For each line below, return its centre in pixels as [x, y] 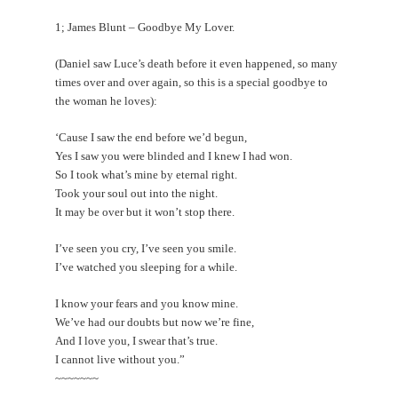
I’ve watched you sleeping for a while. [147, 267]
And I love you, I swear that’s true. [137, 340]
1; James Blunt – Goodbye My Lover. [145, 27]
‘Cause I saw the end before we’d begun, [151, 137]
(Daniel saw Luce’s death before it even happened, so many [197, 63]
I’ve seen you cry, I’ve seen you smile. [146, 248]
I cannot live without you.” [120, 359]
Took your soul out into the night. [137, 193]
